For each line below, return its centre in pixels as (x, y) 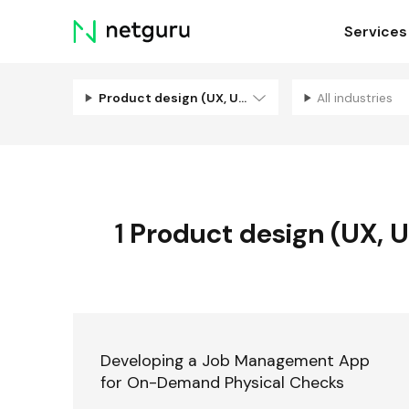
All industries (357, 97)
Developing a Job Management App (235, 360)
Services (375, 32)
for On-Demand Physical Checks (222, 382)
